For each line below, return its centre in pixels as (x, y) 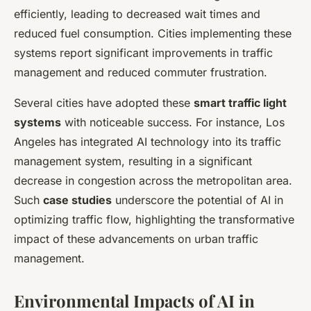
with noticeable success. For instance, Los (173, 123)
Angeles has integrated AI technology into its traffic (148, 142)
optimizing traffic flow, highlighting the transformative (154, 220)
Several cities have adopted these (104, 103)
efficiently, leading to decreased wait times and (137, 14)
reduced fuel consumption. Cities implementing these (153, 34)
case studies (77, 200)
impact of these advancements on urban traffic (136, 239)
